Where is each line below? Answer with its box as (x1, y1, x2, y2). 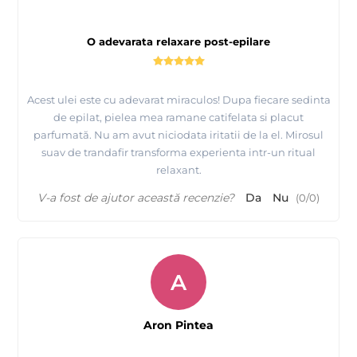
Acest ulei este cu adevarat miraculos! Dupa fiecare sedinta (26, 93, 331, 107)
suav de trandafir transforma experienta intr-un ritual (41, 146, 316, 159)
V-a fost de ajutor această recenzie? (37, 190, 234, 206)
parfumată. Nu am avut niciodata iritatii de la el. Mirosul (33, 128, 324, 142)
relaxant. (155, 163, 202, 177)
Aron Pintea (143, 318, 214, 333)
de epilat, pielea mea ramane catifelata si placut (53, 111, 304, 124)
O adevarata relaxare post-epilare (87, 35, 270, 49)
